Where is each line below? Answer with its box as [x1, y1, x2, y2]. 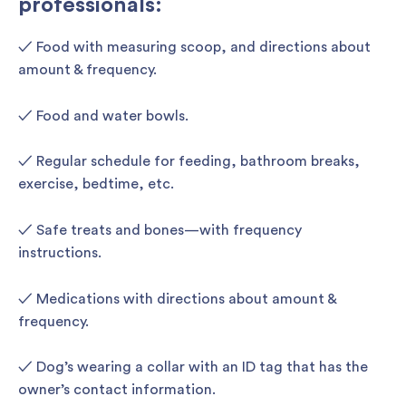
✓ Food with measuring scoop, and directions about [18, 40, 371, 55]
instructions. [18, 246, 101, 261]
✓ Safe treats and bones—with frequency [18, 223, 302, 238]
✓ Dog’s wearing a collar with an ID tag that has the [18, 360, 368, 375]
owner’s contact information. [18, 382, 216, 398]
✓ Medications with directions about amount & [18, 291, 336, 306]
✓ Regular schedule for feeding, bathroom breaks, [18, 154, 360, 169]
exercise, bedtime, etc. [18, 177, 174, 192]
